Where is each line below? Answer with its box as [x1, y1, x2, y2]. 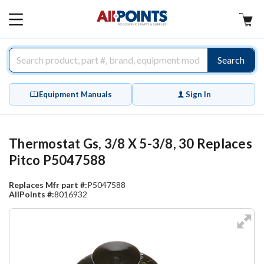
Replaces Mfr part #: [9, 180, 87, 190]
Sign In [186, 90, 211, 99]
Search [217, 54, 245, 65]
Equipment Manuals [38, 90, 112, 99]
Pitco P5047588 [9, 152, 106, 168]
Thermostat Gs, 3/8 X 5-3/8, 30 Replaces [9, 136, 252, 151]
